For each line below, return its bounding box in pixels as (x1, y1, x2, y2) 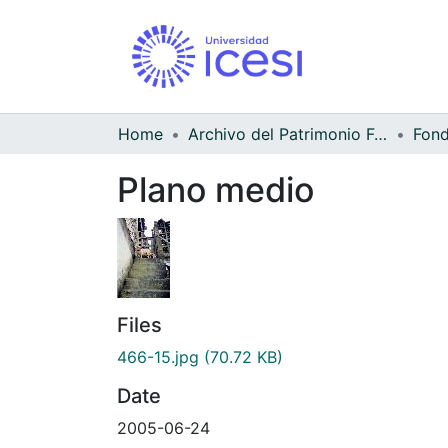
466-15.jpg (117, 346, 199, 367)
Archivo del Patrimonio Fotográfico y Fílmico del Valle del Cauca (374, 123, 387, 144)
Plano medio (117, 168, 314, 210)
